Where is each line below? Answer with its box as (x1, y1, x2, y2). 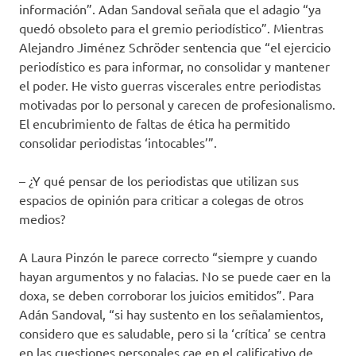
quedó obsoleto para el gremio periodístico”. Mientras (19, 20, 323, 37)
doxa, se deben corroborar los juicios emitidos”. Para (19, 287, 314, 304)
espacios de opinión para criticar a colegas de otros (19, 192, 304, 208)
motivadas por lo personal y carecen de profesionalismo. (19, 96, 335, 113)
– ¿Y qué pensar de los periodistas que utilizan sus (19, 172, 299, 189)
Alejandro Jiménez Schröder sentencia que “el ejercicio (19, 39, 331, 56)
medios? (19, 211, 65, 227)
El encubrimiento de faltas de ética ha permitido (19, 115, 290, 132)
